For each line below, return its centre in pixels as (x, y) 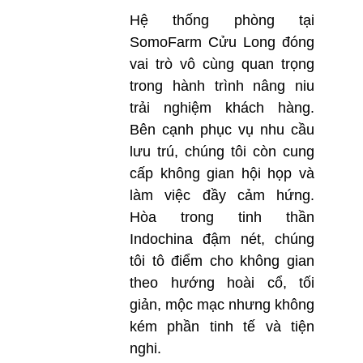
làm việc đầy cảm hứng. (222, 195)
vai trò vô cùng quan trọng (222, 64)
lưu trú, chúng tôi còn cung (222, 151)
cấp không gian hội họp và (222, 173)
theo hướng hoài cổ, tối (222, 282)
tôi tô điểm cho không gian (222, 261)
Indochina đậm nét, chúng (222, 239)
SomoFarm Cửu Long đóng (222, 42)
